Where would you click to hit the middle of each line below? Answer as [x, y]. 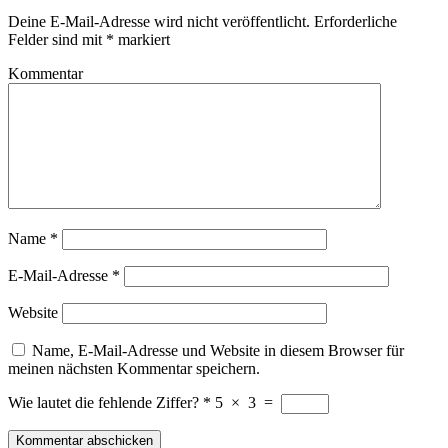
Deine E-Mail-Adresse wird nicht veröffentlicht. [159, 22]
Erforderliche [353, 22]
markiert [142, 40]
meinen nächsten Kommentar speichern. [134, 369]
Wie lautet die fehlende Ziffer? [105, 403]
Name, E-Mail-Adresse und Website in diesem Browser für [218, 351]
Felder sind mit [57, 40]
